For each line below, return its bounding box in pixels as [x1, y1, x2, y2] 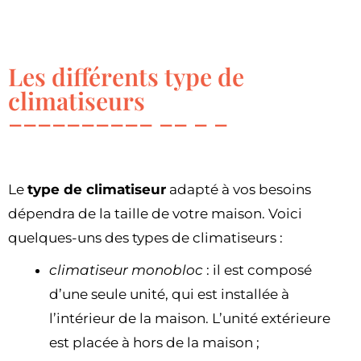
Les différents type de [8, 60, 244, 93]
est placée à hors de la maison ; [49, 334, 259, 351]
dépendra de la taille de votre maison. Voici [8, 205, 302, 222]
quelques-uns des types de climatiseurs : [8, 229, 283, 246]
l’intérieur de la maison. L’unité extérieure [49, 309, 330, 326]
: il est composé [203, 261, 312, 278]
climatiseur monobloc [49, 261, 203, 278]
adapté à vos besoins [166, 180, 311, 197]
